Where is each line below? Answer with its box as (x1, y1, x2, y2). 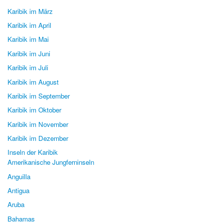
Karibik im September (7, 91, 70, 101)
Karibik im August (7, 77, 59, 87)
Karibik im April (7, 20, 51, 30)
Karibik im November (7, 119, 68, 129)
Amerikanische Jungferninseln (7, 157, 94, 167)
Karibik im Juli (7, 63, 48, 73)
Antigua (7, 186, 29, 196)
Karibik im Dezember (7, 133, 68, 143)
